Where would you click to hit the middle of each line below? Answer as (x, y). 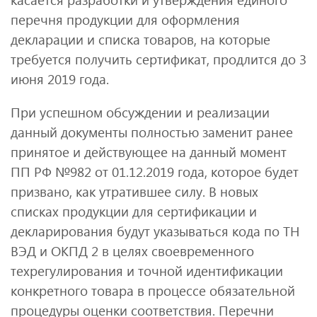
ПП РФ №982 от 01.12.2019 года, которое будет (155, 171)
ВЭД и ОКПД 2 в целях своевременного (132, 250)
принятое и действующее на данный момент (149, 151)
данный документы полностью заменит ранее (152, 132)
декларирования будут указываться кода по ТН (155, 231)
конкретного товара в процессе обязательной (153, 290)
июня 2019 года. (60, 79)
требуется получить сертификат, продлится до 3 (158, 59)
